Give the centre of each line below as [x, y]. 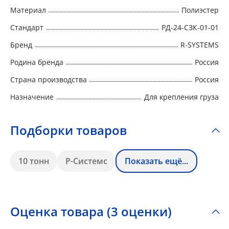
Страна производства [49, 79]
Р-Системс [86, 161]
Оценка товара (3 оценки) [91, 212]
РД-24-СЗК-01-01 [190, 27]
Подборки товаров [68, 130]
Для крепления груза [181, 97]
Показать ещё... [156, 161]
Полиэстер [200, 10]
